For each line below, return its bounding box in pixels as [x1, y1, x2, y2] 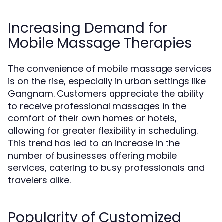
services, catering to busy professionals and [8, 162, 205, 174]
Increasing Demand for [8, 18, 167, 38]
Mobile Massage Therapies [8, 33, 192, 53]
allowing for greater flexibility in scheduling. [8, 124, 198, 137]
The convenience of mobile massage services [8, 62, 212, 75]
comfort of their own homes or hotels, [8, 112, 177, 124]
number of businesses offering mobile [8, 149, 177, 162]
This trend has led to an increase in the [8, 137, 180, 149]
